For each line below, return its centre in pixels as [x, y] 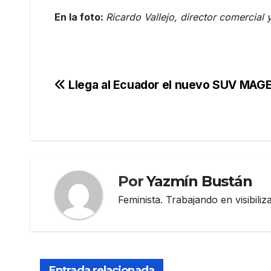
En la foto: [80, 17]
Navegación [109, 89]
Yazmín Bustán [199, 181]
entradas [94, 139]
